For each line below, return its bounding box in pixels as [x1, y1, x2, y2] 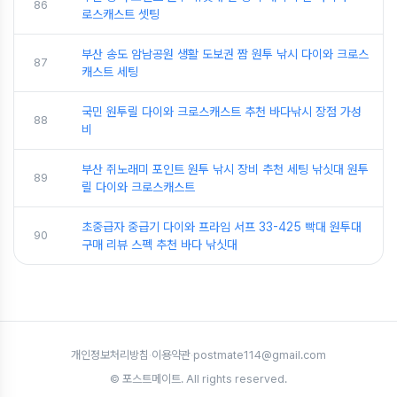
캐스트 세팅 [82, 65, 138, 80]
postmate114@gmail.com [193, 348, 326, 362]
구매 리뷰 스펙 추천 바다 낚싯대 [82, 237, 237, 253]
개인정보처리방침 [71, 348, 149, 362]
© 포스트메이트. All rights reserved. [110, 372, 287, 386]
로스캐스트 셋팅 [82, 7, 160, 22]
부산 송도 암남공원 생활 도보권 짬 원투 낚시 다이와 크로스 [82, 47, 369, 62]
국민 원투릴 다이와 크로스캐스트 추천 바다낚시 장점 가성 [82, 105, 362, 120]
